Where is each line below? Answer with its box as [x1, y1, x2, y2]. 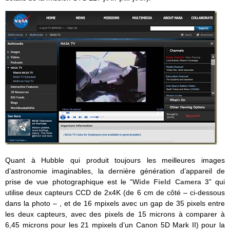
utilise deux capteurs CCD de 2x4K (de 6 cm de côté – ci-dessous [5, 188, 225, 197]
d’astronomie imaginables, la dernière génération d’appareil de [5, 166, 225, 175]
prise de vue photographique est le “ [5, 177, 133, 186]
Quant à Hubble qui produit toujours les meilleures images [5, 156, 225, 164]
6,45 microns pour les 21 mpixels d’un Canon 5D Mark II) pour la [5, 220, 225, 229]
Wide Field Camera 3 [132, 177, 209, 186]
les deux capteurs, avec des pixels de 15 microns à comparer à [5, 209, 225, 218]
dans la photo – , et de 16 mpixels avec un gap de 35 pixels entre [5, 199, 225, 207]
